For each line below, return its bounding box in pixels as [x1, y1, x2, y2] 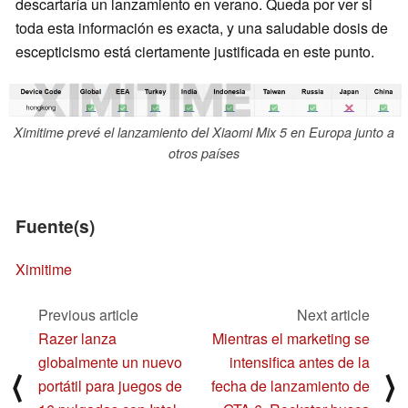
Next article [297, 304, 370, 326]
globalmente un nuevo [38, 352, 182, 373]
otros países [168, 143, 240, 162]
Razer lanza [38, 328, 117, 350]
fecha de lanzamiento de [211, 375, 370, 397]
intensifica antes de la [229, 352, 370, 373]
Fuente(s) [15, 212, 95, 239]
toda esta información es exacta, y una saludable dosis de [15, 16, 388, 38]
